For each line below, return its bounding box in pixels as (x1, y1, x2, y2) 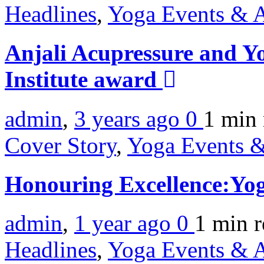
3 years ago (74, 105, 186, 131)
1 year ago (74, 210, 177, 236)
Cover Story (5, 132, 116, 158)
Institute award (5, 67, 163, 93)
